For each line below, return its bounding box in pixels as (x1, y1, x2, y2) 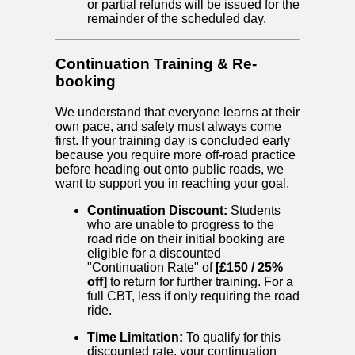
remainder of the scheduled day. (87, 12, 266, 26)
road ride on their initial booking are (87, 231, 285, 246)
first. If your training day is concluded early (55, 133, 290, 147)
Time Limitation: (87, 330, 183, 344)
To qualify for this (183, 330, 281, 344)
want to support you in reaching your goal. (55, 176, 289, 190)
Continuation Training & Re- (55, 55, 257, 73)
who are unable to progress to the (87, 217, 274, 231)
